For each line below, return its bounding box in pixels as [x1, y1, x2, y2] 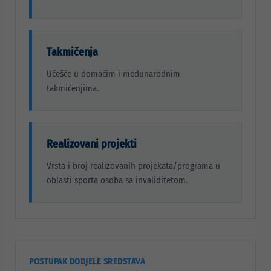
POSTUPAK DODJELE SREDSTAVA [29, 256, 145, 267]
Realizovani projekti [47, 137, 137, 151]
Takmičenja [47, 45, 98, 59]
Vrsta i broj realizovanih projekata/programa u [47, 160, 220, 171]
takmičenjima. [47, 83, 99, 94]
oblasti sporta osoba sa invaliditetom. [47, 175, 188, 186]
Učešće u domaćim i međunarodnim [47, 68, 180, 79]
